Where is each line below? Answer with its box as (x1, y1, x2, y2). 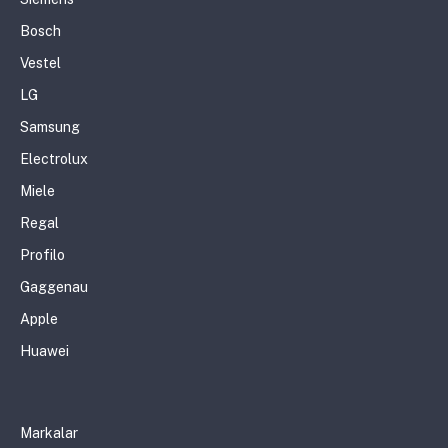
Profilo (20, 246, 65, 263)
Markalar (20, 424, 78, 441)
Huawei (20, 342, 69, 359)
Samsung (20, 118, 80, 135)
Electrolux (20, 150, 88, 167)
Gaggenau (20, 278, 88, 295)
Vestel (20, 54, 61, 71)
